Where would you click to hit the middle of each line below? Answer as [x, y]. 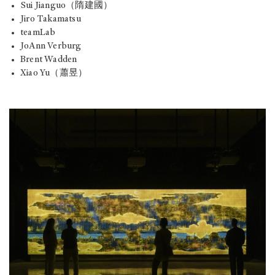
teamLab [38, 33]
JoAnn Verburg [51, 47]
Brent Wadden [49, 60]
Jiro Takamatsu [51, 20]
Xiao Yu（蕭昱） [54, 74]
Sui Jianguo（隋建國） [67, 6]
